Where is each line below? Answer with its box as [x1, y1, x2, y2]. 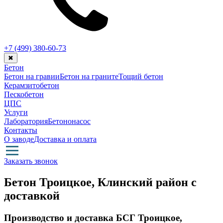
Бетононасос [48, 117, 91, 125]
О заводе [4, 135, 34, 143]
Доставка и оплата [34, 135, 97, 143]
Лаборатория [4, 117, 48, 125]
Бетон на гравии [4, 72, 60, 81]
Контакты [4, 126, 37, 134]
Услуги [4, 108, 28, 116]
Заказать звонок [4, 157, 58, 165]
